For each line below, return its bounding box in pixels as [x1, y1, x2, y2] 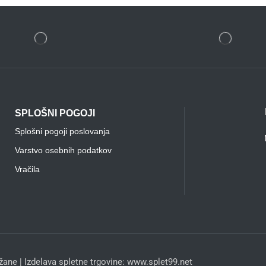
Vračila [14, 164, 40, 174]
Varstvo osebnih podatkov [14, 145, 112, 155]
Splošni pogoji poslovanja [14, 126, 110, 136]
